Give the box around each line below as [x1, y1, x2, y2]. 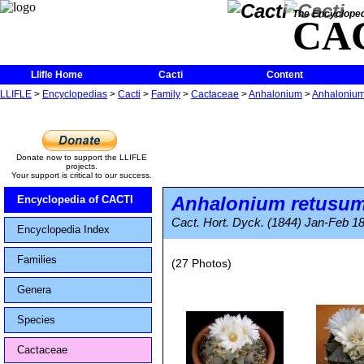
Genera [17, 284, 51, 296]
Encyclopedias [42, 89, 107, 100]
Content [266, 69, 303, 80]
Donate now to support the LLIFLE [15, 153, 147, 162]
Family [151, 89, 180, 100]
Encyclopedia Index [17, 223, 110, 236]
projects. [65, 162, 97, 171]
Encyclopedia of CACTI [17, 193, 133, 206]
